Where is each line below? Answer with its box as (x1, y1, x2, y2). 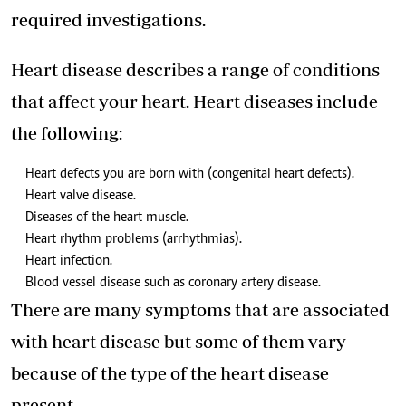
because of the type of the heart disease (11, 362, 329, 384)
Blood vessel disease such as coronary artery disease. (25, 275, 321, 291)
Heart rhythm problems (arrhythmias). (25, 232, 242, 247)
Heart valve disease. (25, 188, 136, 204)
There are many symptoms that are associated (11, 299, 390, 321)
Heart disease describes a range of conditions (11, 59, 380, 81)
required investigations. (11, 9, 206, 31)
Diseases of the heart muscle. (25, 210, 188, 226)
